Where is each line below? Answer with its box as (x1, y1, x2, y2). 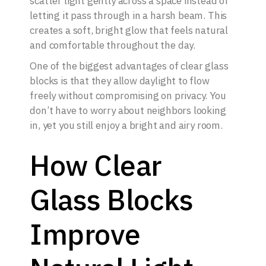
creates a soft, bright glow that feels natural (30, 24, 229, 37)
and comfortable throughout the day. (30, 39, 196, 52)
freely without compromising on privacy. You (30, 89, 226, 103)
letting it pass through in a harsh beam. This (30, 9, 227, 23)
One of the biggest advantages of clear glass (30, 59, 229, 73)
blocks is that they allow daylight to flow (30, 74, 210, 88)
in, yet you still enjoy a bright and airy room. (30, 119, 223, 132)
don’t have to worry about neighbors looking (30, 104, 226, 118)
